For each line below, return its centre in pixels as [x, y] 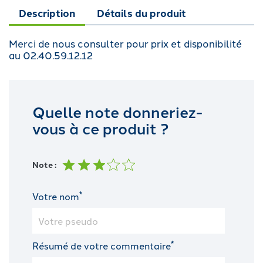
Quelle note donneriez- [117, 111]
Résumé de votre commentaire [102, 245]
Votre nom [56, 196]
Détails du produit [142, 13]
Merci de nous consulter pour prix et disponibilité [125, 43]
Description [47, 13]
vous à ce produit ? [101, 127]
